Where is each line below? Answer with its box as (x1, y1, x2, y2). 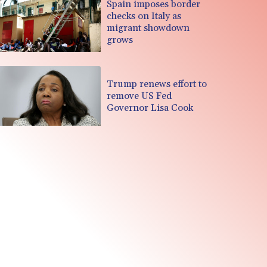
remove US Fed (107, 89, 172, 102)
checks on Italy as (107, 10, 182, 22)
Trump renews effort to (107, 77, 207, 90)
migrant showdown (107, 21, 190, 34)
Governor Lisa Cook (107, 101, 194, 114)
